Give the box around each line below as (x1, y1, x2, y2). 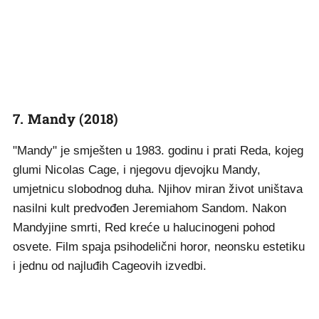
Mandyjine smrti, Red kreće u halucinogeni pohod (13, 221, 275, 234)
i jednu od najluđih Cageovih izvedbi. (13, 259, 206, 273)
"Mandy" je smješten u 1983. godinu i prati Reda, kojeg (13, 144, 303, 157)
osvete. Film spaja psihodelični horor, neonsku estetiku (13, 240, 305, 253)
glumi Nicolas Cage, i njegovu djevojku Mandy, (13, 163, 261, 177)
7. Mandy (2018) (13, 110, 119, 127)
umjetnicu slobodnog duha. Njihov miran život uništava (13, 182, 303, 196)
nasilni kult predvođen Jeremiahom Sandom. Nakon (13, 202, 286, 215)
